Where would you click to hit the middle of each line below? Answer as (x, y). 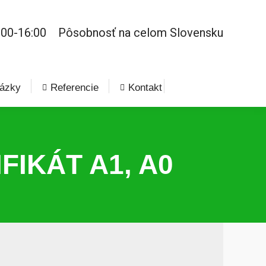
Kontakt (145, 88)
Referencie (74, 88)
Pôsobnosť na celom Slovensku (141, 32)
